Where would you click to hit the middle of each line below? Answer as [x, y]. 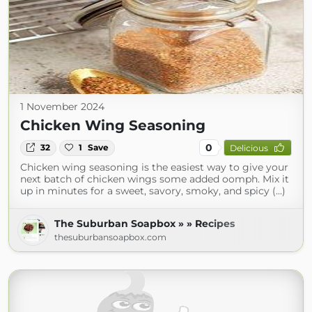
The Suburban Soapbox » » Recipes [145, 224]
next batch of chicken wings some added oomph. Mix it [155, 179]
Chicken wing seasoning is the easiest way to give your [154, 167]
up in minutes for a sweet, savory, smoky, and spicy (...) [153, 191]
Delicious [249, 148]
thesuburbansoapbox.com [110, 237]
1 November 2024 [62, 107]
